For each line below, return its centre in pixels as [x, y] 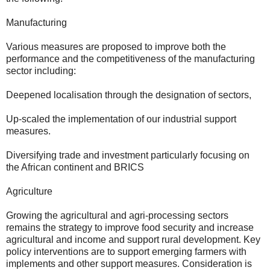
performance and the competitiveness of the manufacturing [130, 58]
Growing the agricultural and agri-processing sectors [117, 215]
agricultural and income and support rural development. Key [133, 239]
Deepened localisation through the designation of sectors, [129, 95]
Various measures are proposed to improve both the [116, 46]
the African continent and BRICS [75, 167]
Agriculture [29, 191]
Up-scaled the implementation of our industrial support [121, 119]
